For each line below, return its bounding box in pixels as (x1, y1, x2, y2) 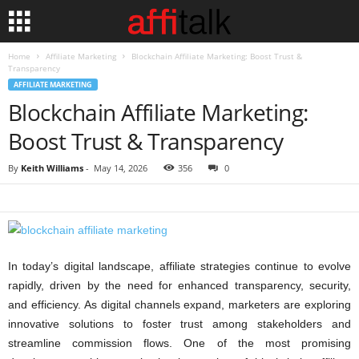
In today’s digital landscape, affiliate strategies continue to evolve (8, 260, 351, 272)
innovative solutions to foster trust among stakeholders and (8, 317, 351, 330)
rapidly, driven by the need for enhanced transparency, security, (8, 279, 351, 292)
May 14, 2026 (94, 162, 147, 174)
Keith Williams (21, 162, 83, 174)
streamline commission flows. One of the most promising (8, 337, 351, 349)
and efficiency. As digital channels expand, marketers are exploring (8, 298, 351, 311)
